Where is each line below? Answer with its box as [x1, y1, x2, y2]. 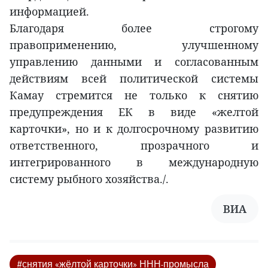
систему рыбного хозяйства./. [10, 171, 169, 186]
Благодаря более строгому [10, 20, 258, 35]
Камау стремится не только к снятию [10, 87, 258, 102]
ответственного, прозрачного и [10, 138, 258, 153]
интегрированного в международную [10, 154, 258, 169]
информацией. [10, 4, 89, 19]
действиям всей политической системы [10, 71, 258, 86]
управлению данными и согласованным [10, 54, 258, 69]
